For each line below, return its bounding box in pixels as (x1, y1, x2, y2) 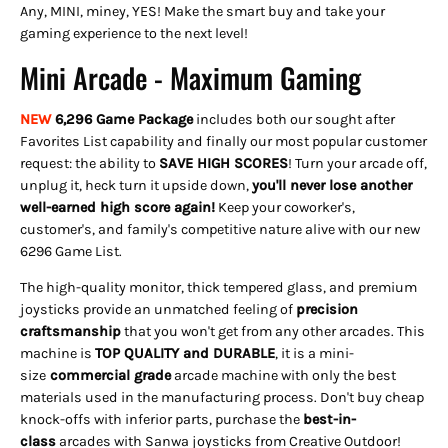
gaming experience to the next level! (20, 25, 248, 43)
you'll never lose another (252, 176, 412, 194)
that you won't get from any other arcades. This (124, 323, 425, 341)
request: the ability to (20, 154, 159, 172)
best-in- (303, 411, 356, 429)
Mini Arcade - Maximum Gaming (20, 56, 361, 98)
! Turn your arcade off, (288, 154, 427, 172)
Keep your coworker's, (215, 198, 355, 216)
